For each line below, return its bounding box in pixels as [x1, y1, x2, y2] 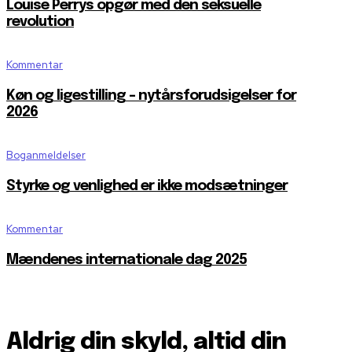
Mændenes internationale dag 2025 [6, 253, 247, 268]
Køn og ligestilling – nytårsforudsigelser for [6, 89, 296, 104]
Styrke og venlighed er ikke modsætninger [6, 179, 288, 194]
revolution [6, 15, 74, 30]
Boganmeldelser [6, 148, 86, 163]
